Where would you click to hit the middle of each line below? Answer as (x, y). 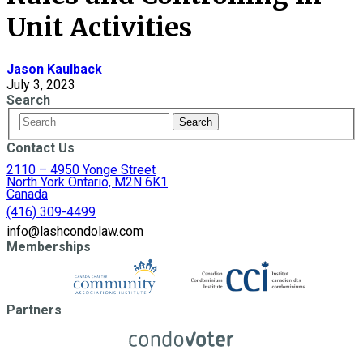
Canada (27, 194)
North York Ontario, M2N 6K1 (87, 182)
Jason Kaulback (54, 69)
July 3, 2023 (41, 84)
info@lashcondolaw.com (75, 232)
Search (28, 100)
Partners (34, 310)
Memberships (49, 247)
